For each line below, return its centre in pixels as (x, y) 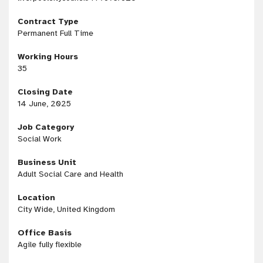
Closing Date (45, 92)
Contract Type (48, 21)
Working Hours (48, 56)
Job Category (46, 127)
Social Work (40, 139)
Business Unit (47, 162)
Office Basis (45, 232)
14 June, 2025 (44, 103)
